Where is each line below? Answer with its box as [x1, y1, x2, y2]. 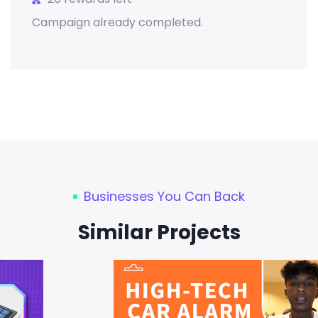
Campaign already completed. [32, 14, 203, 31]
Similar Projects [77, 219, 241, 247]
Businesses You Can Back [84, 187, 245, 206]
